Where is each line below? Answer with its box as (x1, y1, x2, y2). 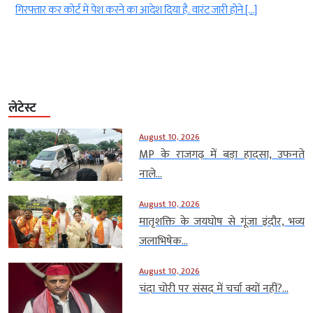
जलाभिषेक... (138, 232, 188, 252)
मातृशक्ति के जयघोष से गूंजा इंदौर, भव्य (138, 212, 305, 232)
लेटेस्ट (8, 98, 36, 119)
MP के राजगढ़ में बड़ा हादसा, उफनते (138, 145, 305, 165)
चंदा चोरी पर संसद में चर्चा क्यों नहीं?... (138, 279, 289, 299)
